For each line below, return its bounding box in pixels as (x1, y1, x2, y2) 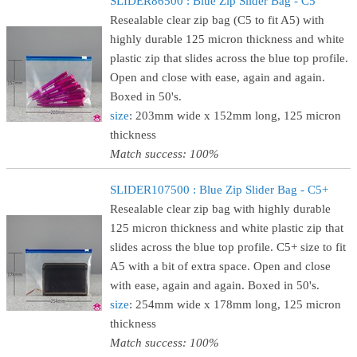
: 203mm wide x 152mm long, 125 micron (129, 109, 341, 122)
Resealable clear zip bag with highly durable (110, 202, 331, 215)
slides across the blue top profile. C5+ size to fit (110, 241, 346, 253)
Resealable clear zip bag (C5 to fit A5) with (110, 14, 324, 26)
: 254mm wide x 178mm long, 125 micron (129, 298, 341, 311)
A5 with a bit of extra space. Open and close (110, 260, 331, 273)
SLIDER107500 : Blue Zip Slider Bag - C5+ (110, 183, 328, 196)
